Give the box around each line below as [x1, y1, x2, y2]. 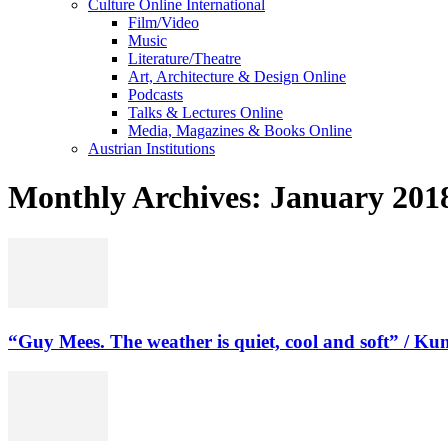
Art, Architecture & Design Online [128, 68, 346, 85]
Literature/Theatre [128, 50, 241, 67]
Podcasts [128, 86, 183, 103]
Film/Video [128, 14, 199, 31]
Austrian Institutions [88, 140, 215, 157]
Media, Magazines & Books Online [128, 122, 352, 139]
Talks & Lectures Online [128, 104, 283, 121]
